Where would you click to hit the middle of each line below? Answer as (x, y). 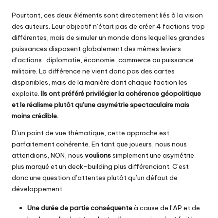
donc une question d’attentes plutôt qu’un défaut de (95, 177)
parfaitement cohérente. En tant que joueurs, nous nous (99, 144)
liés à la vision (181, 15)
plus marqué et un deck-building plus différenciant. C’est (100, 166)
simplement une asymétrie (153, 155)
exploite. (26, 93)
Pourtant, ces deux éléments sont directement (86, 15)
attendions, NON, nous (48, 155)
